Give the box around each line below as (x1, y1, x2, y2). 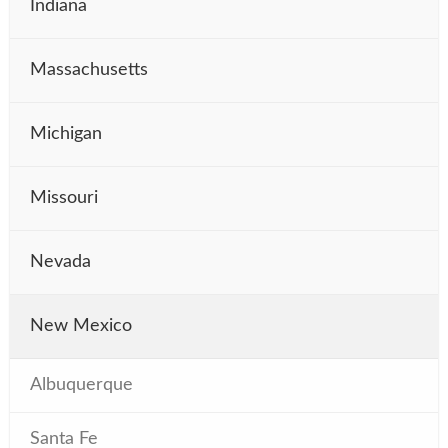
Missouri (30, 188, 98, 207)
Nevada (30, 252, 91, 271)
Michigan (30, 124, 102, 143)
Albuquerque (30, 375, 133, 394)
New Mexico (30, 316, 132, 335)
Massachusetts (30, 60, 148, 79)
